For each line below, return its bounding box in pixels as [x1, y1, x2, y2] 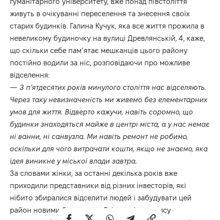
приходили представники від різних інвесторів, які [10, 181, 186, 190]
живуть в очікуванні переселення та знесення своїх [10, 9, 190, 18]
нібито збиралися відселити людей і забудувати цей [10, 193, 192, 202]
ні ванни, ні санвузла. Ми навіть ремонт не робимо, [10, 132, 188, 140]
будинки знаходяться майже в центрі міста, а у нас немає [10, 119, 210, 128]
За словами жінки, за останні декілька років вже [10, 168, 177, 177]
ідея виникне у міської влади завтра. [10, 156, 137, 165]
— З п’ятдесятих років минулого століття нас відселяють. [10, 82, 206, 91]
